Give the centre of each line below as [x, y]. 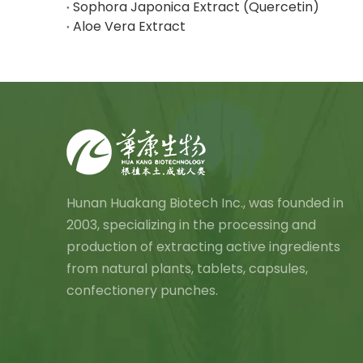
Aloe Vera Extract [129, 26]
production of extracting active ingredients [203, 247]
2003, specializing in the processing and [191, 225]
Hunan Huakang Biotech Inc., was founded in [205, 203]
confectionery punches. [142, 290]
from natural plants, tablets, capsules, [187, 269]
